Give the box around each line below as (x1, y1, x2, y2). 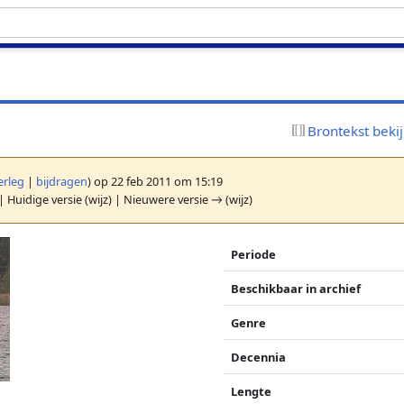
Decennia (231, 348, 287, 365)
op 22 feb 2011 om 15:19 (91, 172, 224, 189)
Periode (231, 245, 277, 262)
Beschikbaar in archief (231, 280, 362, 297)
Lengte (231, 382, 272, 399)
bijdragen (36, 172, 88, 189)
